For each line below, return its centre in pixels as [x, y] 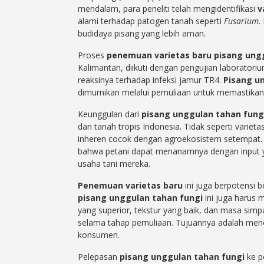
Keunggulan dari [110, 114]
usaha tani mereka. [114, 164]
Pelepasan [99, 257]
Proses [92, 55]
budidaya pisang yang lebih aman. [142, 34]
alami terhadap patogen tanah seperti [151, 21]
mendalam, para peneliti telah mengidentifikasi [168, 9]
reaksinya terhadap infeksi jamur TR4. [151, 80]
